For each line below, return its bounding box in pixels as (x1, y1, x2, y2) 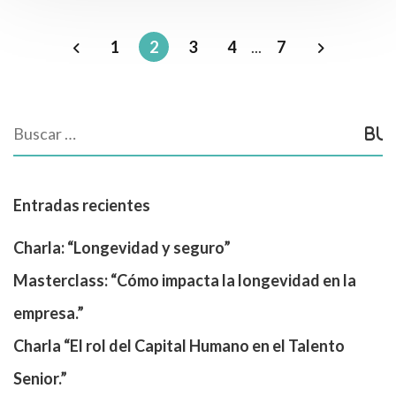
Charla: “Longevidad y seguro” (13, 238, 231, 257)
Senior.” (13, 369, 67, 388)
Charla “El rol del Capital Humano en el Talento (13, 336, 345, 355)
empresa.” (13, 303, 84, 323)
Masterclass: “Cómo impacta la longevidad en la (13, 270, 356, 290)
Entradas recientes (13, 195, 150, 215)
